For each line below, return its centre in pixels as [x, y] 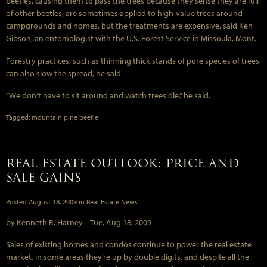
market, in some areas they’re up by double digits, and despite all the [128, 257]
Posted [17, 201]
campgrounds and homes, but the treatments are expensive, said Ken [129, 25]
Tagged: [19, 117]
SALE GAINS [44, 177]
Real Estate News [112, 201]
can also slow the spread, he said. [64, 73]
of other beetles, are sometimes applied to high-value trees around [124, 13]
